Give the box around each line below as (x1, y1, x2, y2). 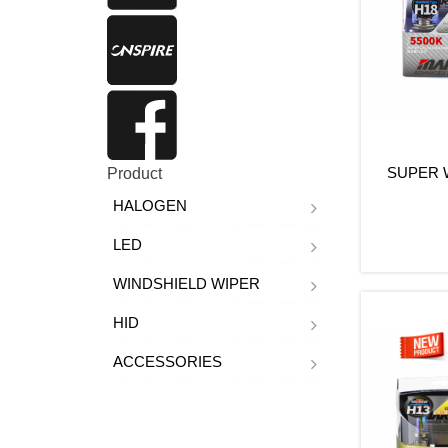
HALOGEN (113, 197, 187, 215)
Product (107, 165, 162, 183)
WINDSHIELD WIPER (113, 275, 260, 293)
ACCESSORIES (113, 353, 222, 371)
